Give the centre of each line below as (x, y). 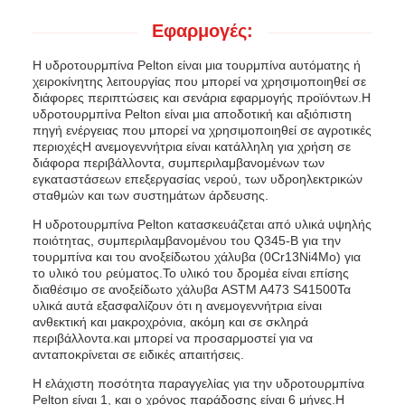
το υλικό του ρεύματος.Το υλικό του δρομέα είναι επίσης (191, 273)
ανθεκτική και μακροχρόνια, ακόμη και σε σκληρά (170, 322)
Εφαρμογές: (202, 31)
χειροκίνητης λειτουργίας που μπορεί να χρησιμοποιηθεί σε (199, 81)
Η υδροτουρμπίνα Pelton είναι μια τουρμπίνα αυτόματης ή (197, 65)
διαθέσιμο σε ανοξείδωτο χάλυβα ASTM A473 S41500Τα (192, 289)
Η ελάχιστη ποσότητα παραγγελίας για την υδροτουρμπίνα (198, 383)
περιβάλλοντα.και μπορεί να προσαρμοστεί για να (173, 338)
